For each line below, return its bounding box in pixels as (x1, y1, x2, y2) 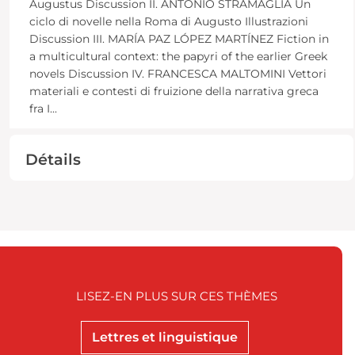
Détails (25, 149, 81, 169)
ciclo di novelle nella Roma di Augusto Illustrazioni (29, 13, 308, 29)
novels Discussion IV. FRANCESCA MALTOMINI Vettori (29, 66, 326, 81)
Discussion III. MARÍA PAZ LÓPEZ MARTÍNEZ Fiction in (29, 31, 329, 46)
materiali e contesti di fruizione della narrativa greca (29, 83, 319, 98)
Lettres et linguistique (92, 329, 239, 345)
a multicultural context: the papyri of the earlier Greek (29, 48, 327, 63)
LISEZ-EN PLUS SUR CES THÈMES (76, 288, 278, 303)
